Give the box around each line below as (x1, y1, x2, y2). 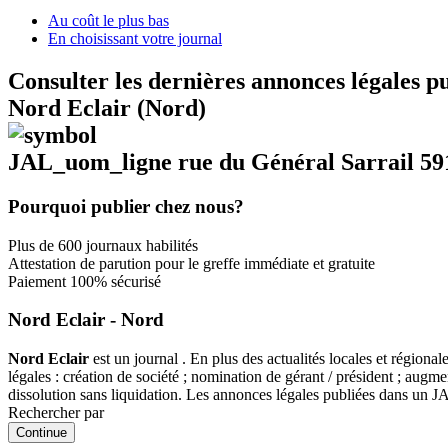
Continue (16, 424, 67, 440)
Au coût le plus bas (48, 12, 169, 29)
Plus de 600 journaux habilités (8, 236, 198, 254)
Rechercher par (8, 403, 104, 421)
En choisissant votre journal (48, 30, 222, 47)
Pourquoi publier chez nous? (8, 195, 244, 217)
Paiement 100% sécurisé (8, 272, 161, 290)
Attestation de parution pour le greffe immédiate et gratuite (8, 254, 375, 272)
